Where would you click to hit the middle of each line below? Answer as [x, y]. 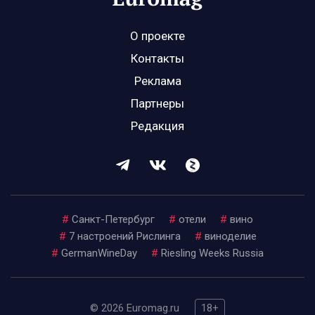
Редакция [157, 126]
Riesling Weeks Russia [212, 253]
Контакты [157, 59]
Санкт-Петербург [113, 220]
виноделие [230, 237]
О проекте [157, 36]
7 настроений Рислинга [124, 237]
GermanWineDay [99, 253]
